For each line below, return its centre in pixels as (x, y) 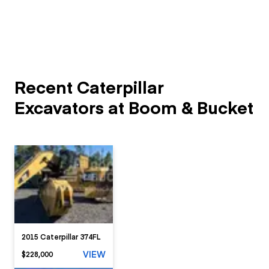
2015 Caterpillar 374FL (61, 236)
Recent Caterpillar (89, 87)
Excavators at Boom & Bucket (134, 107)
